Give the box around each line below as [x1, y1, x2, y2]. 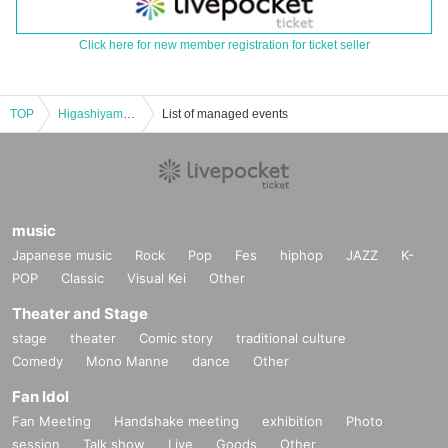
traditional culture [236, 330, 346, 347]
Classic [61, 270, 104, 287]
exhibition [262, 413, 323, 430]
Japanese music [12, 247, 112, 264]
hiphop [280, 247, 323, 264]
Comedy [12, 353, 63, 370]
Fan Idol [12, 387, 69, 407]
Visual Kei [127, 270, 186, 287]
